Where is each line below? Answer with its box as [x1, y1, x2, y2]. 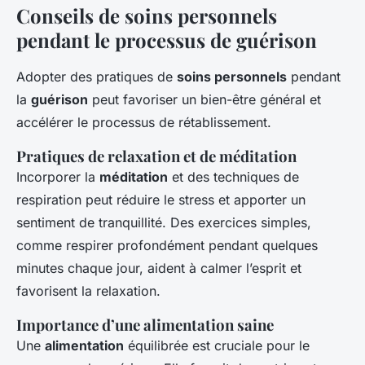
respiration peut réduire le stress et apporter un [16, 191, 306, 208]
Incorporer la [16, 168, 99, 185]
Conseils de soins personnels [16, 2, 277, 29]
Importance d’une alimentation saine [16, 314, 274, 335]
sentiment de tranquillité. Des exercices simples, [16, 213, 311, 231]
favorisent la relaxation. [16, 282, 161, 299]
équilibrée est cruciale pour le [124, 336, 310, 354]
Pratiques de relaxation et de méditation [16, 145, 297, 166]
